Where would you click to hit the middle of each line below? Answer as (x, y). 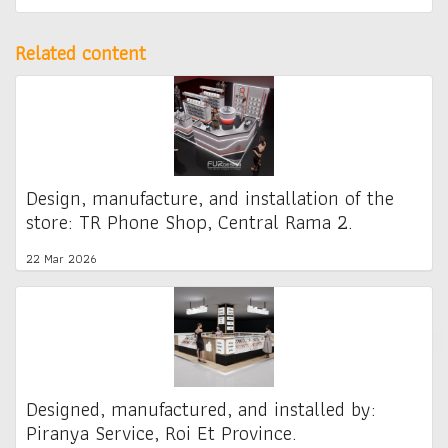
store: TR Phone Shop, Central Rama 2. (189, 221)
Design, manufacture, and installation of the (210, 197)
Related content (80, 52)
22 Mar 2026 (61, 258)
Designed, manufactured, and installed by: (201, 408)
